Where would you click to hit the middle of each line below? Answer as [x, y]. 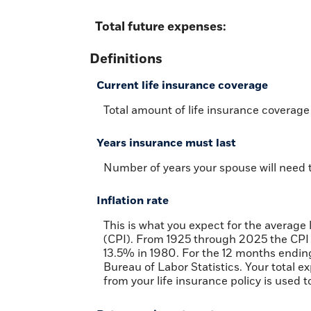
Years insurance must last [166, 143]
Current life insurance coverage [182, 85]
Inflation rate [133, 201]
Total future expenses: [161, 27]
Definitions [126, 59]
